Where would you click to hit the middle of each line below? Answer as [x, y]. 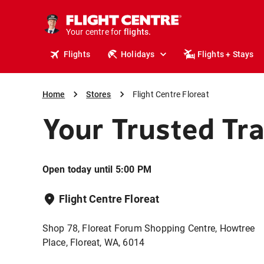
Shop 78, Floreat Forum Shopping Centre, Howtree [148, 228]
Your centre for [94, 32]
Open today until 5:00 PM [97, 169]
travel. [136, 45]
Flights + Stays [225, 54]
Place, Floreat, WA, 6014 [93, 242]
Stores [99, 94]
